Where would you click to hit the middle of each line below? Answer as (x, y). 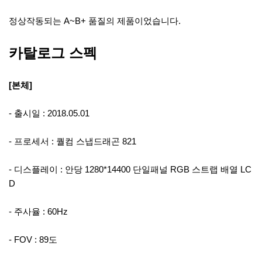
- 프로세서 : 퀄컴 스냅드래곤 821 (73, 141)
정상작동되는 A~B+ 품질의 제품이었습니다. (95, 21)
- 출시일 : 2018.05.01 (49, 113)
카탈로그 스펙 (53, 53)
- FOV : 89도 (33, 239)
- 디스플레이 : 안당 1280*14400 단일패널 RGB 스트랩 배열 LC (130, 169)
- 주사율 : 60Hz (38, 211)
